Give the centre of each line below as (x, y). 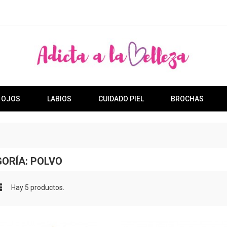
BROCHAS (187, 99)
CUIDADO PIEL (121, 99)
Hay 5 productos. (38, 188)
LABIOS (59, 99)
